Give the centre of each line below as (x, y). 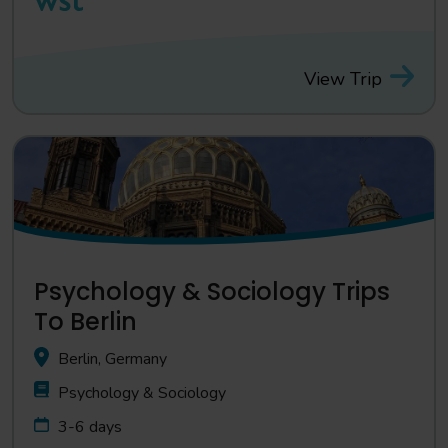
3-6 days (90, 427)
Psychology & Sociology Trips (212, 291)
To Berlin (85, 321)
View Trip (343, 78)
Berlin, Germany (112, 359)
